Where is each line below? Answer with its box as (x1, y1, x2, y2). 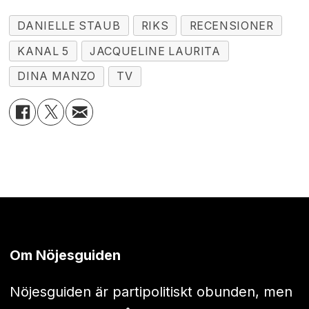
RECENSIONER (189, 19, 274, 32)
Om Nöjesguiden (9, 247, 121, 264)
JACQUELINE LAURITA (90, 44, 221, 58)
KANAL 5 (17, 44, 69, 58)
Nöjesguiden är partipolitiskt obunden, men (9, 283, 292, 300)
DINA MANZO (17, 70, 96, 83)
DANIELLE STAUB (17, 19, 121, 32)
